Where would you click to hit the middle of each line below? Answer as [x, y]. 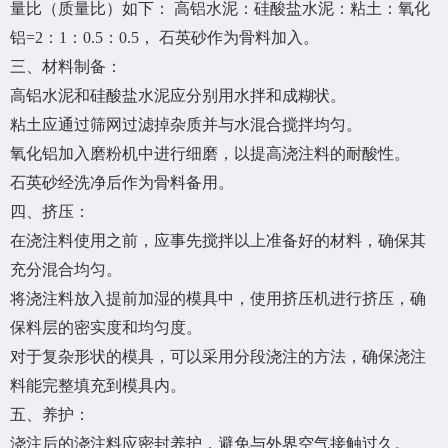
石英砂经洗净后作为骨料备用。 [122, 183]
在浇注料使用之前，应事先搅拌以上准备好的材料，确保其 [218, 241]
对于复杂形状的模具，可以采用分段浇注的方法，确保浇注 [218, 357]
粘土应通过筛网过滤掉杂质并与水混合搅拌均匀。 [186, 125]
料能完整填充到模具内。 [98, 386]
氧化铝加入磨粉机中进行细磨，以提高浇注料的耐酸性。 [210, 154]
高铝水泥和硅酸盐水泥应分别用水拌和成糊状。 [178, 96]
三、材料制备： [66, 67]
